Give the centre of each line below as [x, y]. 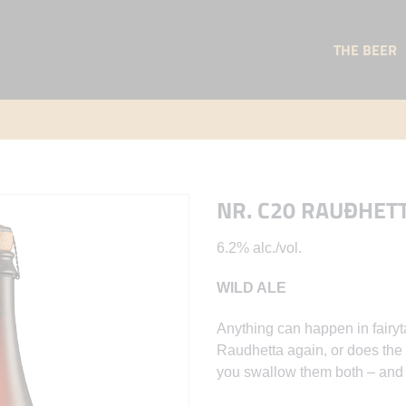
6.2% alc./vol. [259, 247]
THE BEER [365, 50]
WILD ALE [251, 288]
